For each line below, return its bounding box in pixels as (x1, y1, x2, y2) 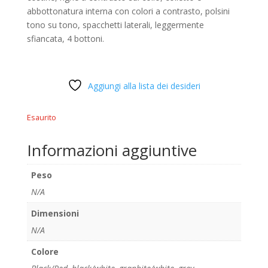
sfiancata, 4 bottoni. (26, 32, 104, 44)
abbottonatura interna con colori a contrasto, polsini (26, 5, 230, 17)
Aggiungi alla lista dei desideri (87, 80, 200, 92)
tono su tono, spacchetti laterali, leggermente (26, 19, 204, 31)
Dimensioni (31, 207, 79, 219)
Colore (31, 245, 59, 257)
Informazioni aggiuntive (26, 139, 197, 161)
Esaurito (26, 111, 56, 123)
